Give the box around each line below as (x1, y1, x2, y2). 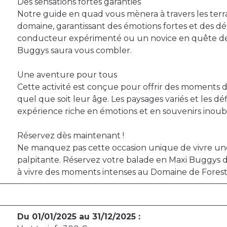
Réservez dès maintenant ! (17, 131, 124, 141)
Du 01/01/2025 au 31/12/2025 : (17, 212, 140, 222)
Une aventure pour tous (17, 70, 117, 80)
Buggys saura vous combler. (17, 46, 132, 56)
